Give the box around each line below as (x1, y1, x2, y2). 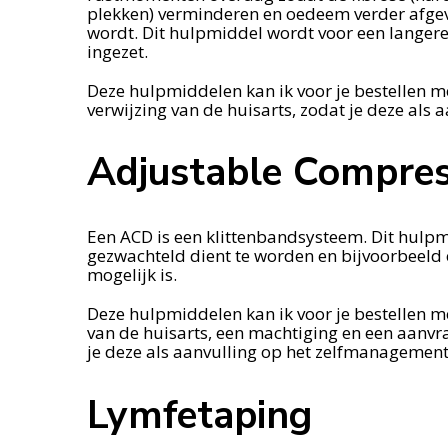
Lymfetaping (87, 388, 312, 442)
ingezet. (87, 39, 148, 63)
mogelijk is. (87, 263, 177, 287)
